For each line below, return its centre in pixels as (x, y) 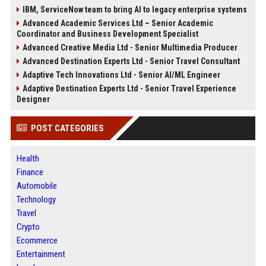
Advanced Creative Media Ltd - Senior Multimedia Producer (130, 47)
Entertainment (41, 254)
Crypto (28, 227)
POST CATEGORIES (67, 128)
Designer (33, 99)
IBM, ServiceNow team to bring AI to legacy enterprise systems (134, 9)
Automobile (37, 186)
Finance (30, 172)
